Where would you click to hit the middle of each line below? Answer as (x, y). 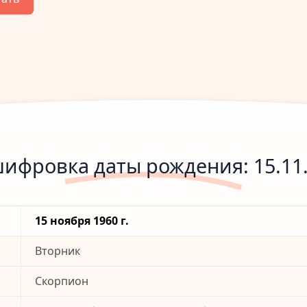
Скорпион (62, 281)
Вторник (58, 251)
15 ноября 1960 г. (82, 221)
